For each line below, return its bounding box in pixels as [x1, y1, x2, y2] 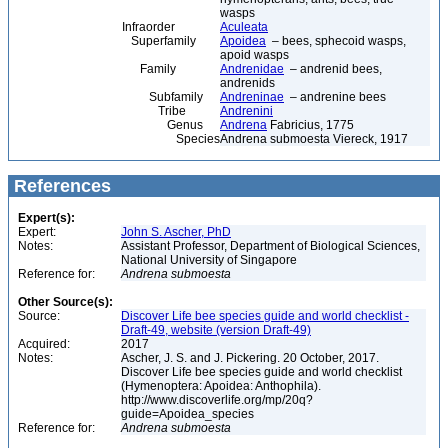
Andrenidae [220, 62, 284, 76]
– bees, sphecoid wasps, [266, 34, 406, 48]
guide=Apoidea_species [121, 407, 257, 421]
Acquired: [18, 337, 70, 351]
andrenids [220, 76, 275, 90]
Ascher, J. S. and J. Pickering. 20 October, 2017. [121, 351, 379, 365]
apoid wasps [220, 48, 289, 62]
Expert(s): [18, 211, 75, 225]
